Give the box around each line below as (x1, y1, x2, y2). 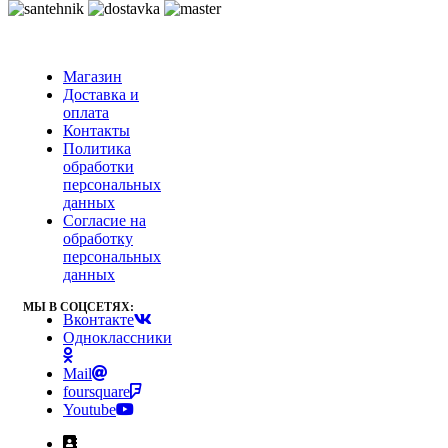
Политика (63, 139, 131, 157)
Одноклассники (63, 328, 172, 346)
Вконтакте (63, 310, 134, 328)
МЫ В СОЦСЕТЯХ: (23, 299, 134, 314)
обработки (63, 157, 134, 175)
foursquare (63, 382, 130, 400)
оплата (63, 103, 109, 121)
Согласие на (63, 211, 146, 229)
